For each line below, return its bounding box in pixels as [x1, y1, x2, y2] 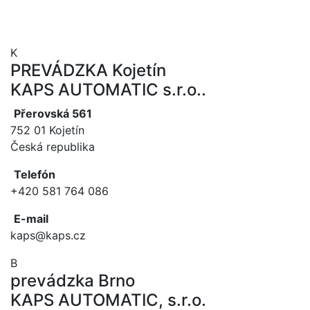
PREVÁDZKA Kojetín [10, 60, 166, 80]
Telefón [14, 167, 55, 181]
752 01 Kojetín [10, 122, 84, 137]
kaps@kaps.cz [10, 228, 86, 242]
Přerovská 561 [14, 106, 92, 120]
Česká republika [10, 139, 95, 154]
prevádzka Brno [10, 270, 135, 291]
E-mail [14, 211, 48, 226]
